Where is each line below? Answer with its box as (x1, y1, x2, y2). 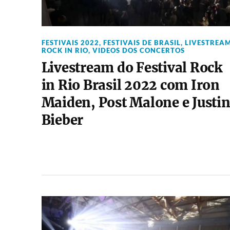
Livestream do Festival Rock (41, 60, 223, 76)
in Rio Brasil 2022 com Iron (41, 77, 220, 93)
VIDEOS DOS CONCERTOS (92, 46, 185, 54)
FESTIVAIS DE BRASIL (103, 39, 181, 47)
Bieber (41, 112, 84, 128)
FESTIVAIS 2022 (41, 39, 99, 47)
